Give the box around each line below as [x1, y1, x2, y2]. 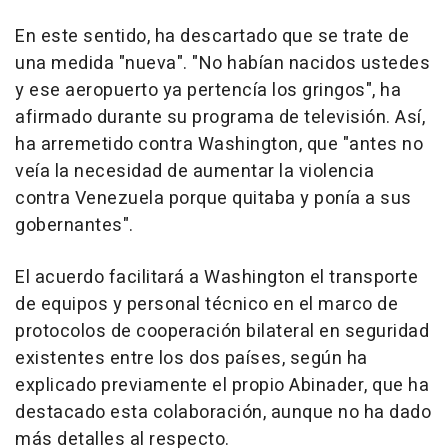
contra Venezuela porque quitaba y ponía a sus [15, 185, 412, 213]
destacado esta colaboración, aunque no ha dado [15, 399, 431, 427]
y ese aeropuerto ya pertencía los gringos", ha [15, 77, 401, 105]
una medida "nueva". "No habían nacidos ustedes [15, 50, 430, 78]
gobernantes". [15, 212, 134, 240]
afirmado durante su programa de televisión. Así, [15, 104, 425, 132]
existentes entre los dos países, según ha [15, 345, 368, 373]
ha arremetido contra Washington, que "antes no [15, 131, 423, 159]
